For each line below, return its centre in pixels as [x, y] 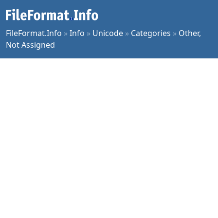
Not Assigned [30, 45]
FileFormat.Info [34, 33]
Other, [190, 33]
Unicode [108, 33]
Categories [151, 33]
